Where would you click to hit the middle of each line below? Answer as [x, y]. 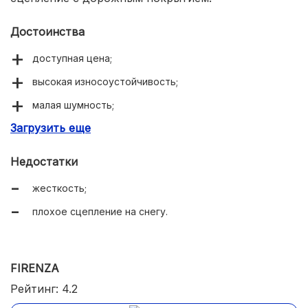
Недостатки [44, 162]
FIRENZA [35, 268]
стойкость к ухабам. [81, 128]
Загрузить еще [51, 128]
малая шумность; [73, 105]
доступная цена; [72, 58]
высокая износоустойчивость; [105, 81]
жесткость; [59, 188]
